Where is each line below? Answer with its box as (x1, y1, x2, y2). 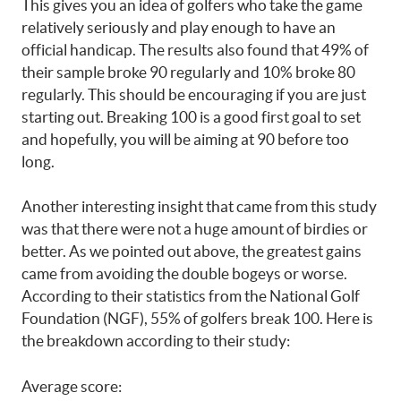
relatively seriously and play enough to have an (21, 18, 336, 36)
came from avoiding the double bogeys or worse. (21, 265, 347, 283)
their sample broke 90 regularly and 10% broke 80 (21, 63, 355, 81)
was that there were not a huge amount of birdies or (21, 220, 368, 238)
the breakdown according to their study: (21, 332, 290, 350)
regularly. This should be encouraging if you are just (21, 85, 366, 103)
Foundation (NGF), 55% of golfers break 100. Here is (21, 310, 373, 328)
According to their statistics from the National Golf (21, 287, 360, 305)
